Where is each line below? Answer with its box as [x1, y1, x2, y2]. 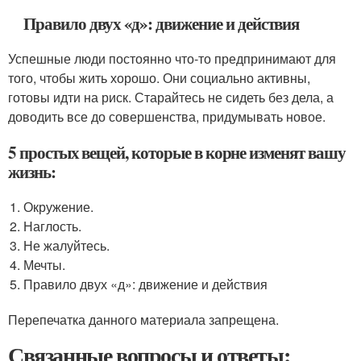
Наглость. [23, 217, 82, 235]
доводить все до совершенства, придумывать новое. [8, 107, 326, 126]
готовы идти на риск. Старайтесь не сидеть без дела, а [8, 88, 334, 106]
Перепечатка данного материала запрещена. [8, 310, 279, 329]
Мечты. [23, 255, 66, 274]
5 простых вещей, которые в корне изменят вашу [8, 140, 346, 164]
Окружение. [23, 197, 94, 216]
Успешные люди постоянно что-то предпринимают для [8, 49, 336, 68]
